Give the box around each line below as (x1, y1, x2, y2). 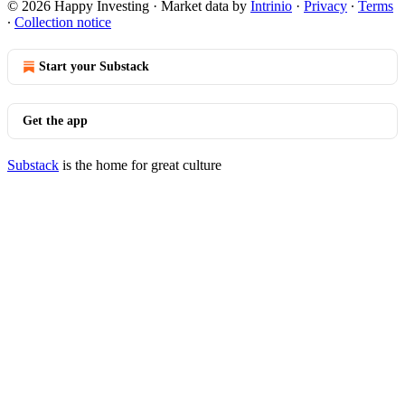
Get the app (23, 114, 88, 127)
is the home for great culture (59, 157, 221, 173)
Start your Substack (39, 60, 149, 73)
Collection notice (14, 14, 111, 30)
